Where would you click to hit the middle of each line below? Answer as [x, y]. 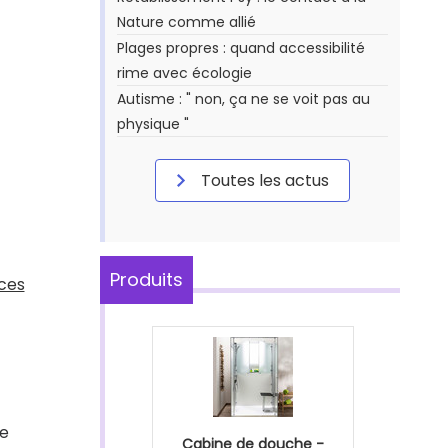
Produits [146, 279]
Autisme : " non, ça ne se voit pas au [243, 99]
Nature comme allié [186, 22]
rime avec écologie [184, 73]
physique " [153, 124]
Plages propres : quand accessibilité [241, 48]
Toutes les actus [263, 180]
